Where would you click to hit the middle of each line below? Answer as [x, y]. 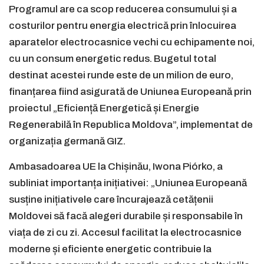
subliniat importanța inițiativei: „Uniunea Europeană [128, 183]
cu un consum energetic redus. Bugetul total [113, 59]
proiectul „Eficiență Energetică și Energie [104, 108]
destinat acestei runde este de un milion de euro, [121, 75]
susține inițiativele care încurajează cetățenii [111, 200]
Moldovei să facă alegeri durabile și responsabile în [126, 216]
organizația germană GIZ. [67, 141]
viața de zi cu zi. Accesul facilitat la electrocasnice [125, 233]
